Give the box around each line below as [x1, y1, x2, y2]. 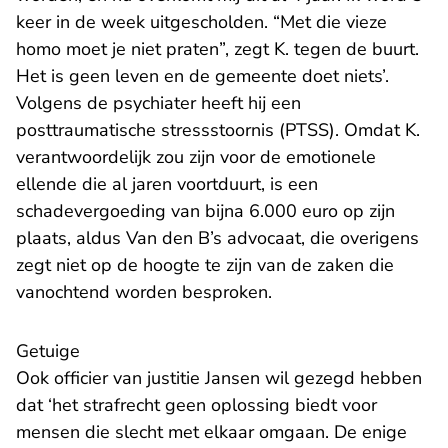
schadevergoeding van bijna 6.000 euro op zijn [16, 199, 395, 224]
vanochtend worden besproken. [16, 280, 272, 305]
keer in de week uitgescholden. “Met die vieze [16, 10, 387, 35]
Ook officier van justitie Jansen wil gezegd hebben [16, 366, 422, 391]
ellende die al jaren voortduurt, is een [16, 172, 318, 197]
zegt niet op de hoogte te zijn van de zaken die [16, 253, 394, 278]
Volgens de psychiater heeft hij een [16, 91, 301, 116]
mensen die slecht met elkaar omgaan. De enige [16, 420, 407, 445]
